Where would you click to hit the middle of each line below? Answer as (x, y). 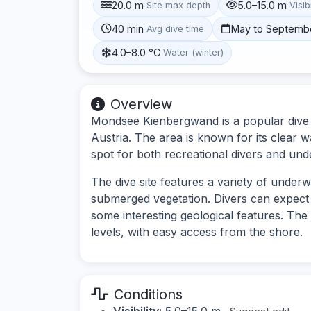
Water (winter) (194, 53)
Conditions (148, 294)
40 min (128, 28)
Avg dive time (176, 28)
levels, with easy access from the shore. (197, 232)
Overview (141, 104)
